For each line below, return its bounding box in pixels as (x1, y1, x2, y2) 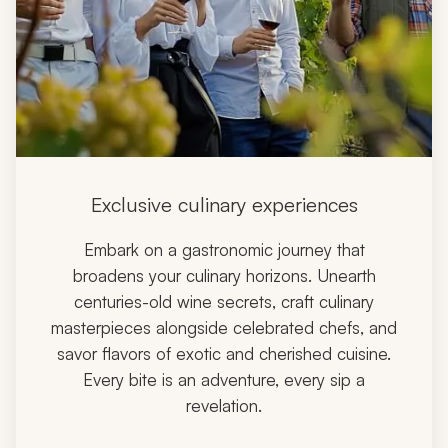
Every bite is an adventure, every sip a (83, 368, 365, 390)
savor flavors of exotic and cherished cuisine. (57, 342, 391, 364)
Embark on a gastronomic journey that (83, 238, 365, 260)
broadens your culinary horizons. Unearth (72, 264, 376, 286)
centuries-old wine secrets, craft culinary (74, 290, 374, 312)
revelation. (186, 394, 262, 416)
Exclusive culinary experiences (90, 191, 358, 217)
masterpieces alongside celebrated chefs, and (51, 316, 397, 338)
